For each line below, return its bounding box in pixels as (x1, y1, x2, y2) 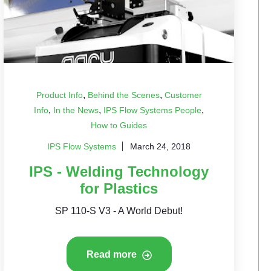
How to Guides (91, 120, 148, 130)
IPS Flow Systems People (103, 105, 202, 115)
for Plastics (80, 180, 158, 197)
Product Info (36, 90, 83, 100)
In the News (53, 105, 99, 115)
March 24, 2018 (130, 142, 191, 151)
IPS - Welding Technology (29, 163, 209, 180)
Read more (86, 249, 139, 260)
